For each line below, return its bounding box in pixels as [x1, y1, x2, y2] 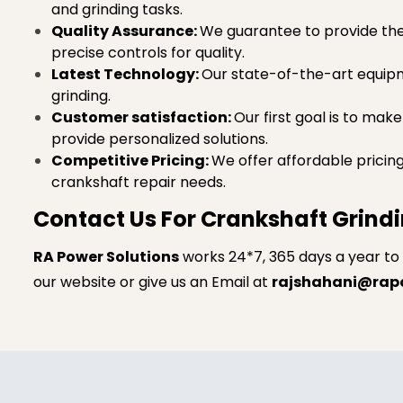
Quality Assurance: [51, 21, 200, 41]
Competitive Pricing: [51, 150, 211, 171]
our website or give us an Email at [33, 272, 272, 292]
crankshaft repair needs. [51, 172, 226, 193]
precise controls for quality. [51, 42, 245, 63]
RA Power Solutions [33, 246, 179, 267]
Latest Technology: [51, 64, 201, 85]
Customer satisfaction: [51, 107, 234, 128]
